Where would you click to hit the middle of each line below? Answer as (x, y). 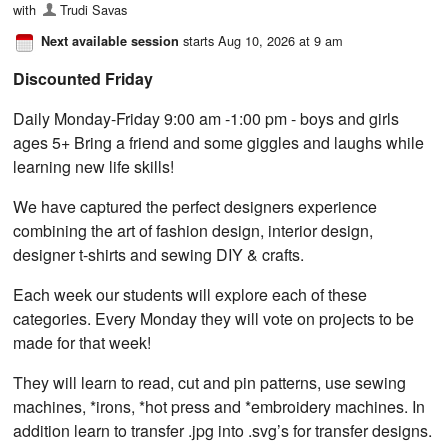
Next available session (110, 40)
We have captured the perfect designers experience (195, 206)
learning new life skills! (94, 166)
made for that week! (82, 342)
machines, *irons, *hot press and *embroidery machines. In (219, 406)
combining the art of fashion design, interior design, (193, 230)
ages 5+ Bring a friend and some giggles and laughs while (219, 142)
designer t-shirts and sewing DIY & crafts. (159, 254)
